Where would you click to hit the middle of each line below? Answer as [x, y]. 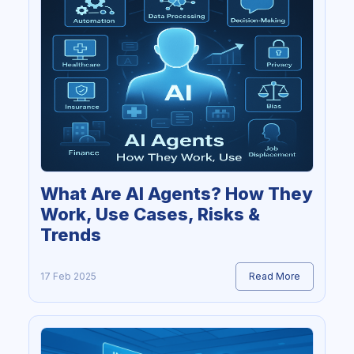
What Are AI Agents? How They [177, 194]
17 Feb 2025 [68, 277]
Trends [71, 235]
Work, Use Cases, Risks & [150, 215]
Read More [275, 277]
